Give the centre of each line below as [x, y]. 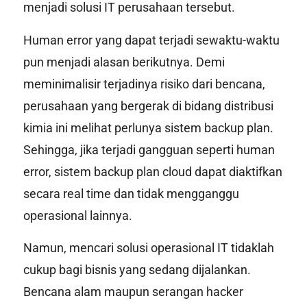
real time [87, 193]
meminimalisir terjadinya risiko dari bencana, [144, 84]
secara [43, 193]
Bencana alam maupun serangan [114, 292]
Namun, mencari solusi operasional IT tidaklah [148, 248]
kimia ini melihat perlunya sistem [113, 127]
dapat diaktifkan [237, 171]
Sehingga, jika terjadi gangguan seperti [130, 149]
